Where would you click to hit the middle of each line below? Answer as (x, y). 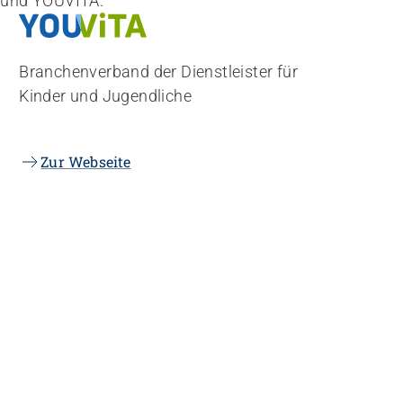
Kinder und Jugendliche (106, 95)
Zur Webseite (86, 161)
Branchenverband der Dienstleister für (159, 71)
